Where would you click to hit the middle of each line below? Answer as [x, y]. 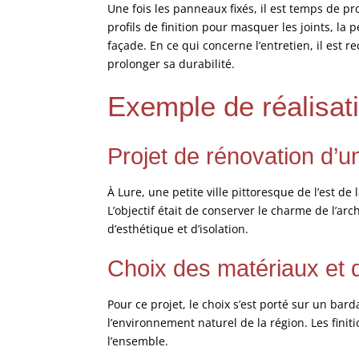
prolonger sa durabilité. [171, 63]
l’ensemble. [138, 341]
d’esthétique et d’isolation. [178, 228]
